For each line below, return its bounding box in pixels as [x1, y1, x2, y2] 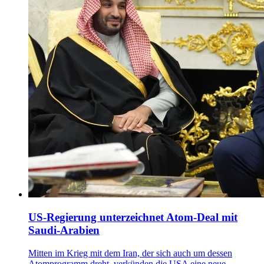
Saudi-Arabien [28, 224, 100, 237]
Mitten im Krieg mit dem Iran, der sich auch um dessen [28, 247, 232, 258]
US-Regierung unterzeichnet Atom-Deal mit [28, 211, 237, 224]
